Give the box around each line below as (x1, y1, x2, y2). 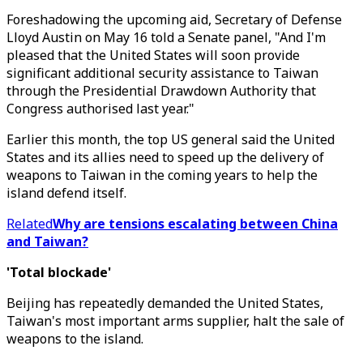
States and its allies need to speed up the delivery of (6, 148, 324, 166)
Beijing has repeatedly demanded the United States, (6, 294, 323, 312)
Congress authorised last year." (6, 100, 194, 117)
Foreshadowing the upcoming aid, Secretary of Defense (6, 11, 342, 28)
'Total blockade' (6, 263, 111, 281)
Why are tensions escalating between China (53, 215, 338, 233)
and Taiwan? (6, 233, 88, 250)
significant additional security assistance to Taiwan (6, 64, 318, 82)
